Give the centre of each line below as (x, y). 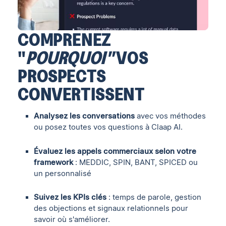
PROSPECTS (62, 75)
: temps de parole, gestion (155, 197)
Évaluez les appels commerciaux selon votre (115, 151)
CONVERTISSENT (81, 94)
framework (55, 162)
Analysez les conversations (86, 116)
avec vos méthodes (172, 116)
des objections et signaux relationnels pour (111, 208)
